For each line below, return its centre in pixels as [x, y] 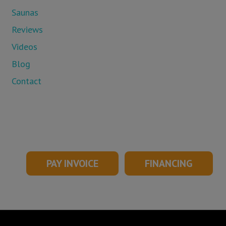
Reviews [27, 30]
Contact [26, 81]
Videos [24, 47]
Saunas [25, 12]
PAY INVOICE [72, 163]
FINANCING [169, 163]
